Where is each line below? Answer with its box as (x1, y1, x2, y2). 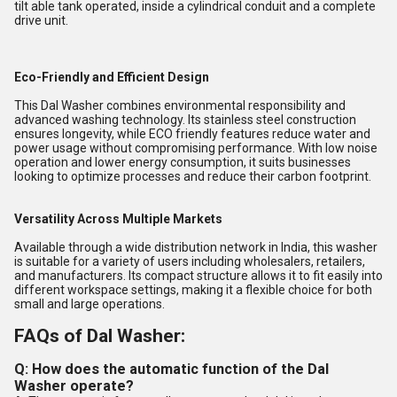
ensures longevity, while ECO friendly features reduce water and (14, 127, 370, 141)
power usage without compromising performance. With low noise (14, 141, 378, 155)
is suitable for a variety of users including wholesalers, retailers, (14, 254, 365, 269)
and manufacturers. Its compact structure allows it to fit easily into (14, 269, 383, 283)
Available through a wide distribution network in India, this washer (14, 240, 378, 254)
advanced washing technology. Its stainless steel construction (14, 113, 356, 127)
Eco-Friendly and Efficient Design (14, 70, 209, 84)
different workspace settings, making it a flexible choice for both (14, 283, 372, 297)
